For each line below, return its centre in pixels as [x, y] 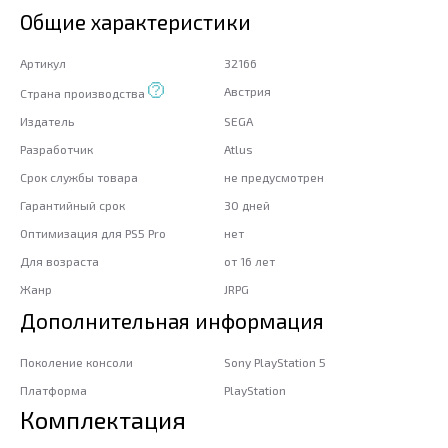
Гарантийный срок [72, 204]
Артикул [43, 62]
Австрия [247, 90]
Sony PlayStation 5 [275, 361]
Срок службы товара [79, 176]
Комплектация [103, 419]
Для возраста [59, 260]
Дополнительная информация [172, 320]
